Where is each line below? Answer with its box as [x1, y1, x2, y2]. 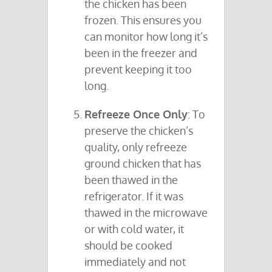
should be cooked [84, 239, 172, 253]
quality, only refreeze [84, 140, 187, 154]
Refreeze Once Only [84, 107, 188, 121]
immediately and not [84, 255, 186, 269]
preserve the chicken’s [84, 124, 193, 138]
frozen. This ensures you [84, 13, 202, 27]
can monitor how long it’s [84, 30, 208, 44]
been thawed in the [84, 173, 178, 187]
